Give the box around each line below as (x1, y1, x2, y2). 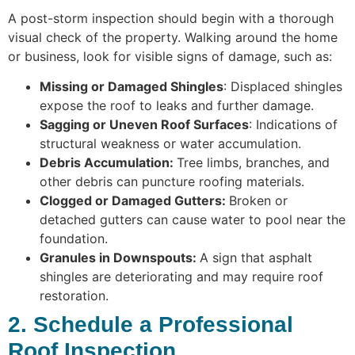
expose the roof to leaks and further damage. (40, 97, 314, 114)
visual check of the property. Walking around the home (8, 29, 338, 45)
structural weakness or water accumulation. (40, 136, 301, 152)
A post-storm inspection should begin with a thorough (8, 10, 334, 26)
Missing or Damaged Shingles (40, 78, 223, 95)
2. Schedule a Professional (8, 312, 293, 338)
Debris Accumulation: (40, 155, 177, 171)
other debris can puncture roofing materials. (40, 174, 304, 190)
